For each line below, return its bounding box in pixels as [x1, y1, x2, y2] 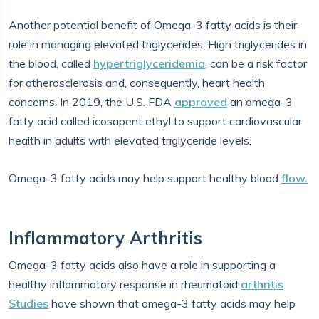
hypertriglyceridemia [93, 56, 205, 70]
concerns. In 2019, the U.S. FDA [9, 95, 174, 109]
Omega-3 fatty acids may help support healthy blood [9, 171, 281, 185]
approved [174, 95, 227, 109]
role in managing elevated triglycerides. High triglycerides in [9, 37, 307, 51]
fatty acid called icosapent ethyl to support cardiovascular [9, 114, 302, 128]
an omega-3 [227, 95, 293, 109]
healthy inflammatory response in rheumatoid [9, 277, 241, 291]
